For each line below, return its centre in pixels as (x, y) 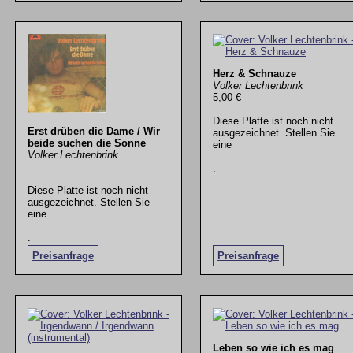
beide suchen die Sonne (86, 143)
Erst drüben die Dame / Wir (93, 131)
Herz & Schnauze (254, 73)
